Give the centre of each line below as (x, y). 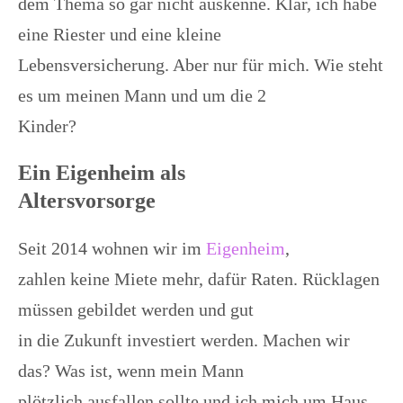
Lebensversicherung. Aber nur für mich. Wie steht (201, 65)
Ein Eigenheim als (102, 173)
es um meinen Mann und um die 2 (142, 96)
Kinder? (47, 126)
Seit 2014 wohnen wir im (112, 249)
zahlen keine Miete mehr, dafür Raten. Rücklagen (199, 279)
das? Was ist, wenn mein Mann (131, 371)
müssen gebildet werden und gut (136, 310)
